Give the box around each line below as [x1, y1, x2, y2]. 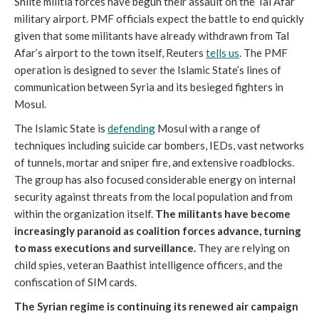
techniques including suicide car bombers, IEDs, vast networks [14, 139, 304, 152]
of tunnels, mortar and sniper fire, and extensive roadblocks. [14, 156, 294, 169]
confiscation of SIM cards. [14, 276, 137, 288]
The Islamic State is [14, 122, 108, 135]
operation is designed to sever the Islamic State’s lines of [14, 63, 281, 76]
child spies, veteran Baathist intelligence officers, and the [14, 258, 283, 271]
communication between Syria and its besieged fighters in [14, 80, 283, 93]
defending [108, 122, 155, 135]
